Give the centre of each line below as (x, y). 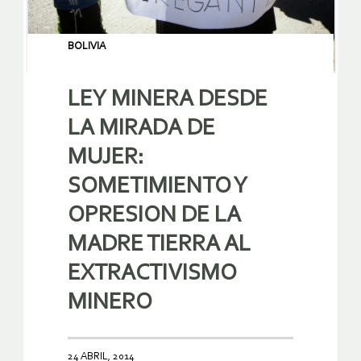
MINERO (110, 302)
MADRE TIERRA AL (159, 244)
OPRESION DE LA (154, 215)
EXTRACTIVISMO (152, 273)
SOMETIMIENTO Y (158, 186)
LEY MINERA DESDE (168, 99)
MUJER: (106, 157)
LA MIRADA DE (141, 128)
